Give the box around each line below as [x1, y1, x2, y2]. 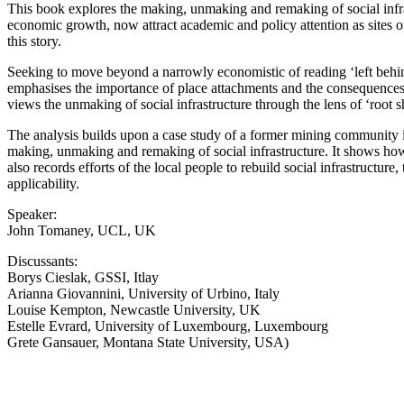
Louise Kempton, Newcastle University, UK [7, 301, 261, 317]
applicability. [7, 175, 79, 191]
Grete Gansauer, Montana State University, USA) [7, 334, 289, 350]
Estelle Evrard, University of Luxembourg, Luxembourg [7, 317, 328, 334]
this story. [7, 32, 61, 49]
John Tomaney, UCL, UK [7, 222, 156, 238]
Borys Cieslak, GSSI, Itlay [7, 269, 159, 285]
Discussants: [7, 252, 78, 269]
